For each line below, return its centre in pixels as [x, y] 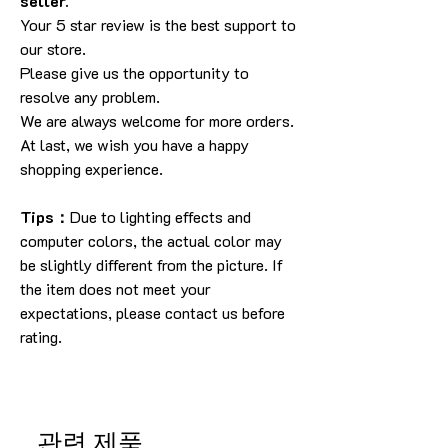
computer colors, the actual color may [151, 240]
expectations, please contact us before [152, 312]
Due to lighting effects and [160, 216]
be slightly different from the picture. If [151, 264]
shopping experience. [91, 168]
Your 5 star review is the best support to [158, 24]
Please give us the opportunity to [134, 72]
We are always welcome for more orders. [157, 120]
